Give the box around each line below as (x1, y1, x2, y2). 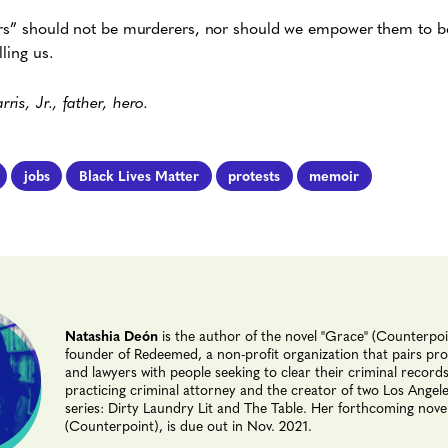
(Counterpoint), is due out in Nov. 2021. (65, 414, 312, 435)
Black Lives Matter (78, 165, 199, 186)
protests (228, 165, 281, 186)
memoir (309, 165, 360, 186)
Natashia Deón (65, 324, 158, 345)
